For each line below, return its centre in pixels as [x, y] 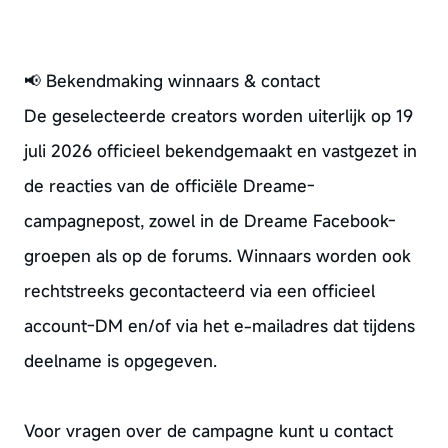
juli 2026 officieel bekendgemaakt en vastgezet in [220, 150]
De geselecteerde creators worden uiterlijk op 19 [218, 115]
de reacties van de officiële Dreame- [169, 185]
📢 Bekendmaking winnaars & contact [171, 80]
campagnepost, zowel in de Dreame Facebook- [209, 220]
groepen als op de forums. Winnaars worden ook [217, 255]
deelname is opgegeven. [120, 360]
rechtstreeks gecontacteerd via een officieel [199, 290]
